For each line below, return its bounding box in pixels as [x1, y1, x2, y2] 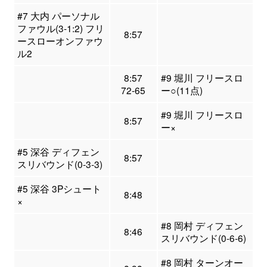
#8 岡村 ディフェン [160, 219, 243, 232]
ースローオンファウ [17, 34, 103, 48]
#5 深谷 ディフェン [17, 145, 100, 159]
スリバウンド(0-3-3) [17, 157, 103, 171]
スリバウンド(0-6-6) [160, 231, 246, 245]
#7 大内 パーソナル [17, 9, 100, 23]
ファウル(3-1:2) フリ [17, 21, 104, 35]
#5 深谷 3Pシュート [17, 182, 101, 195]
